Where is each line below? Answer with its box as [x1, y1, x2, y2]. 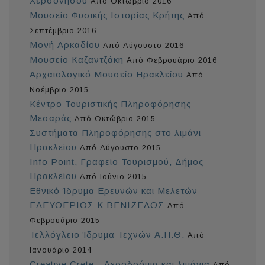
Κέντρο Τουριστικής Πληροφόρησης [30, 99, 191, 109]
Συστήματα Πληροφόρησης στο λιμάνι [30, 128, 201, 138]
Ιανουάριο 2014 [30, 245, 92, 255]
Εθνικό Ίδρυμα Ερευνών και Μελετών [30, 186, 198, 196]
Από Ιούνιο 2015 [80, 172, 147, 182]
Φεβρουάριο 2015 [30, 216, 100, 225]
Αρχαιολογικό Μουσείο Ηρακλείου [30, 69, 183, 80]
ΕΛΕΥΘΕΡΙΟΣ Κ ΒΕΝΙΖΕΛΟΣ [30, 200, 164, 211]
